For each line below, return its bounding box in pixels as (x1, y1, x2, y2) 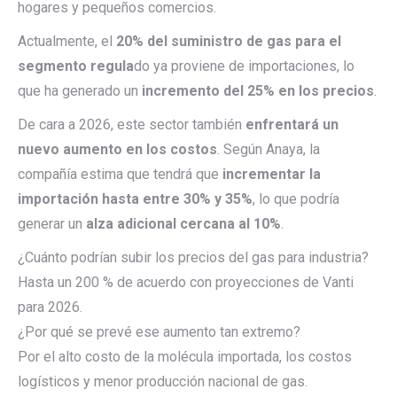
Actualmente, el (18, 33, 116, 50)
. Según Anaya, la (217, 141, 320, 158)
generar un (18, 215, 86, 232)
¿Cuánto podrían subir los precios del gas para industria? (18, 249, 369, 266)
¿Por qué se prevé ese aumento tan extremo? (18, 323, 300, 340)
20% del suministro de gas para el (116, 33, 341, 50)
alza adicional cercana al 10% (86, 215, 281, 232)
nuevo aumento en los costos (18, 141, 217, 158)
